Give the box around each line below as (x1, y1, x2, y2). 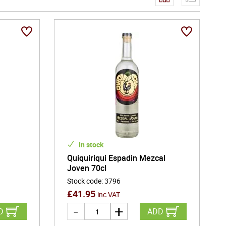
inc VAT (97, 190, 120, 199)
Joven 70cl (67, 162, 106, 174)
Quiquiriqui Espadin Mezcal (67, 152, 165, 163)
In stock (77, 140, 103, 149)
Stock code (67, 176, 101, 186)
